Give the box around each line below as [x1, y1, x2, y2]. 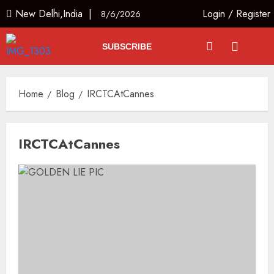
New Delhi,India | [12, 7, 101, 21]
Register [236, 7, 271, 21]
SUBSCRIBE [102, 41, 152, 51]
